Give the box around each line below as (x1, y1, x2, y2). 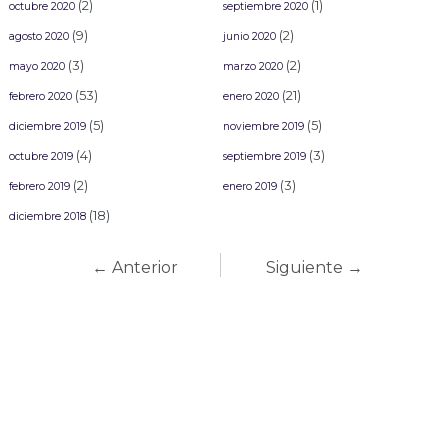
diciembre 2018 (8, 210, 86, 224)
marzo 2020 (222, 60, 283, 74)
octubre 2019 (8, 150, 73, 164)
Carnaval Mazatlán (35, 368, 413, 418)
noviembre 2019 (222, 120, 304, 134)
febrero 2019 (8, 180, 70, 194)
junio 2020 (222, 30, 276, 44)
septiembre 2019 (222, 150, 306, 164)
